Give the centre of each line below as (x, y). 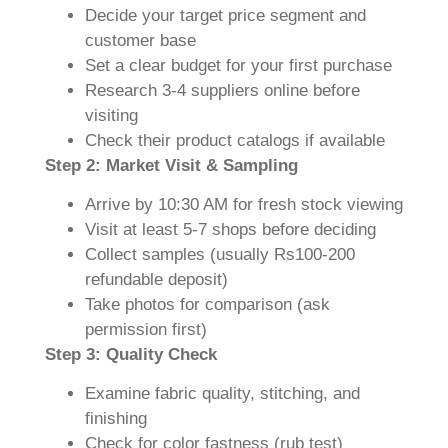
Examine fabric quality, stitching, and (222, 394)
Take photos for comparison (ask (207, 304)
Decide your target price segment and (225, 15)
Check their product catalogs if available (235, 140)
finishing (116, 419)
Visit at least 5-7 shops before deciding (230, 229)
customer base (140, 40)
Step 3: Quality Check (131, 354)
